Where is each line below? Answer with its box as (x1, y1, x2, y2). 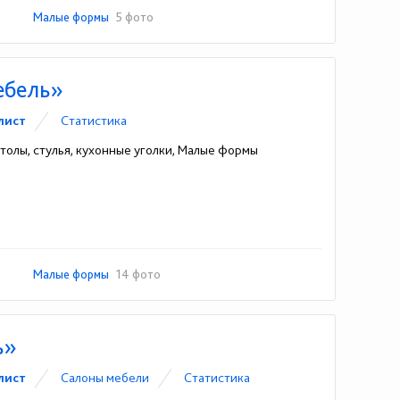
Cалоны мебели (61, 370, 150, 386)
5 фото (116, 10, 154, 24)
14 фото (116, 267, 162, 281)
